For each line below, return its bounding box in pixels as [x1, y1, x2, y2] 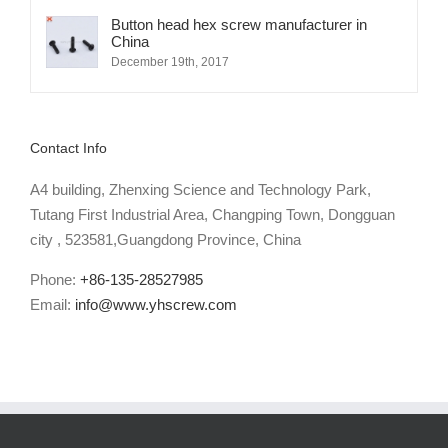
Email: [30, 296, 75, 314]
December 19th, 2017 [111, 55, 229, 70]
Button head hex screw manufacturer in [111, 16, 367, 34]
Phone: [30, 271, 80, 289]
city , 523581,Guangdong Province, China [30, 231, 301, 249]
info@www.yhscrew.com [75, 296, 237, 314]
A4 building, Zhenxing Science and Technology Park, [30, 181, 371, 199]
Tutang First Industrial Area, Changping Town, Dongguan [30, 206, 395, 224]
